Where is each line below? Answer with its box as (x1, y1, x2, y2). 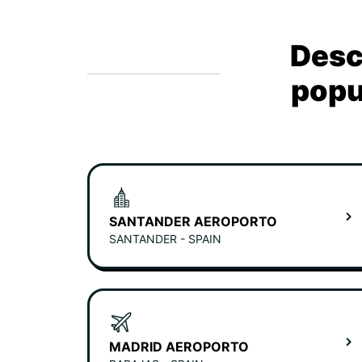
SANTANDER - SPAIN (109, 232, 221, 246)
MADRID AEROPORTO (109, 339, 249, 355)
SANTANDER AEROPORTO (109, 213, 277, 229)
